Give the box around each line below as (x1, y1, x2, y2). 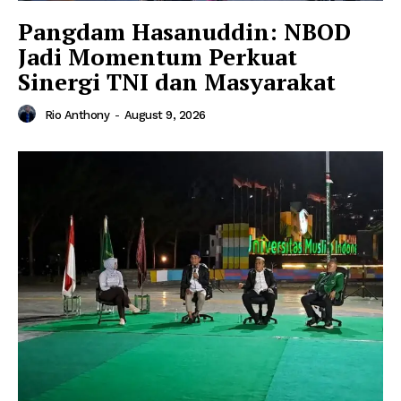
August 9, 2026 (124, 108, 206, 123)
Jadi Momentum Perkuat (18, 41, 297, 73)
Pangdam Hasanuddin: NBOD (18, 16, 351, 47)
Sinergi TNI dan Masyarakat (18, 66, 336, 98)
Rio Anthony (44, 108, 109, 123)
